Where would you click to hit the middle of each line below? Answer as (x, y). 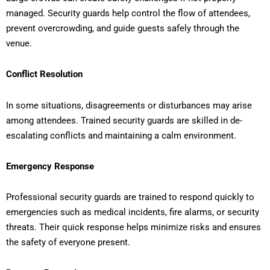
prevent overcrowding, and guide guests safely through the (123, 29)
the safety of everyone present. (68, 243)
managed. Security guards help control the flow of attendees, (128, 14)
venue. (19, 44)
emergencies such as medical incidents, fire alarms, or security (133, 212)
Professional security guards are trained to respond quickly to (130, 197)
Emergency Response (50, 166)
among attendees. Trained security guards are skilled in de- (124, 120)
